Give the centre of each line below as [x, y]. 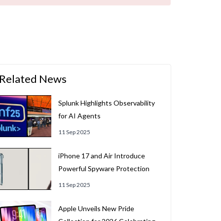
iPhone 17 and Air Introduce [101, 156]
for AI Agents [79, 116]
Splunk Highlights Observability [106, 103]
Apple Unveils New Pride [96, 208]
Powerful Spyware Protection [104, 168]
